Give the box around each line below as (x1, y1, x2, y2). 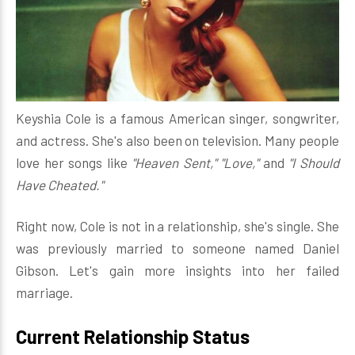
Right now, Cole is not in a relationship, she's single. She (16, 218, 339, 234)
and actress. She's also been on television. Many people (16, 132, 339, 148)
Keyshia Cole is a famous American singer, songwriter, (16, 110, 339, 126)
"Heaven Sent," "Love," (132, 155, 263, 170)
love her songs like (16, 155, 132, 170)
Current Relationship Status (16, 325, 250, 348)
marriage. (16, 284, 73, 300)
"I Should (284, 155, 340, 170)
